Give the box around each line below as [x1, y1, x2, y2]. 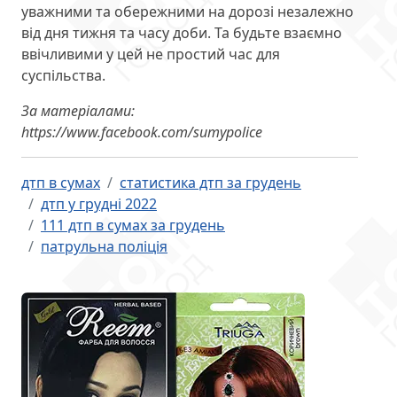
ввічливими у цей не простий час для [21, 44, 280, 65]
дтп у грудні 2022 [41, 194, 157, 214]
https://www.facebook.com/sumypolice [21, 122, 262, 143]
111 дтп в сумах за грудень [41, 215, 225, 236]
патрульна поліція [41, 237, 167, 257]
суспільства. [21, 66, 105, 86]
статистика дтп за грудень [120, 173, 301, 193]
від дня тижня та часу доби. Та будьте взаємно [21, 23, 342, 43]
